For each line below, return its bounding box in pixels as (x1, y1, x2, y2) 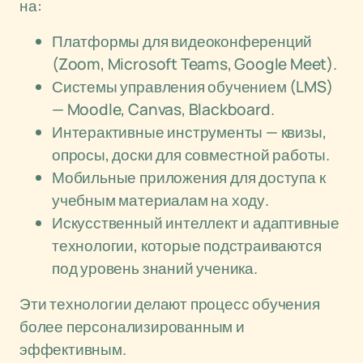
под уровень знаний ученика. (52, 258, 258, 279)
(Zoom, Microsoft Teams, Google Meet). (52, 53, 337, 75)
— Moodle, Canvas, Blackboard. (52, 99, 275, 120)
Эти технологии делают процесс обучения (19, 293, 320, 314)
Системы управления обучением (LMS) (52, 76, 333, 97)
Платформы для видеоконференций (52, 31, 313, 52)
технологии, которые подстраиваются (52, 235, 322, 256)
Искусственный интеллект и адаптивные (52, 212, 340, 233)
